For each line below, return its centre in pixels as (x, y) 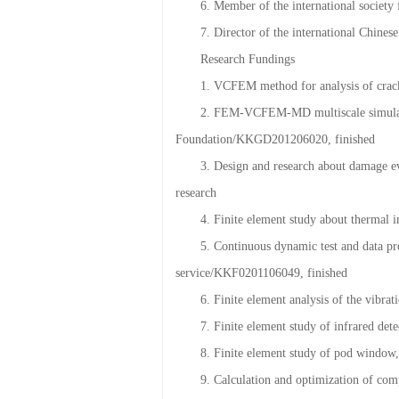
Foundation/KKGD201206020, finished (275, 175)
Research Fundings (248, 95)
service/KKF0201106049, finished (261, 309)
